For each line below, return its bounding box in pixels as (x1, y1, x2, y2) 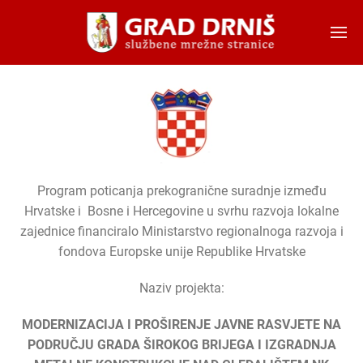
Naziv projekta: (139, 280, 224, 296)
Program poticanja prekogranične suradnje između (36, 183, 327, 199)
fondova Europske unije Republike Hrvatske (58, 244, 305, 259)
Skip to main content (36, 38, 155, 53)
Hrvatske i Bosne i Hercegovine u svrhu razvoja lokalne (24, 203, 339, 219)
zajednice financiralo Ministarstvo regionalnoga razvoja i (19, 224, 344, 239)
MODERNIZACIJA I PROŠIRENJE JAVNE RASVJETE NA (22, 317, 341, 332)
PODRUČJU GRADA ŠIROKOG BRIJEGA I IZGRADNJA (27, 337, 336, 352)
